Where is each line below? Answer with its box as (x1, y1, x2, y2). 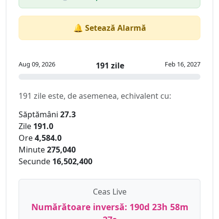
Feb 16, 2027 (165, 60, 200, 69)
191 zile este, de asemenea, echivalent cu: (19, 90, 171, 102)
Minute (19, 144, 45, 155)
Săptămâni (19, 109, 58, 120)
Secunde (19, 156, 50, 167)
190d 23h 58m (129, 201, 188, 213)
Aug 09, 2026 (19, 60, 55, 69)
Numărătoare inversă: (31, 201, 127, 213)
